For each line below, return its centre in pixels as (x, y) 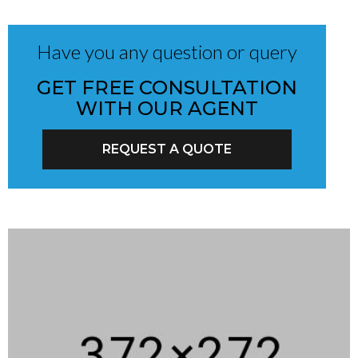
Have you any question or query (167, 52)
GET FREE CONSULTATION (167, 88)
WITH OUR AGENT (167, 109)
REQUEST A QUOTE (167, 149)
